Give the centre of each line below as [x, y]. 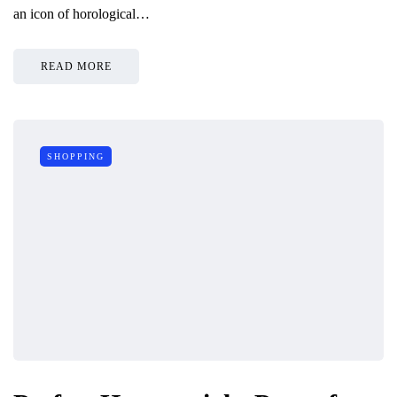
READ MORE [76, 67]
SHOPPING [76, 157]
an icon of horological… [82, 14]
